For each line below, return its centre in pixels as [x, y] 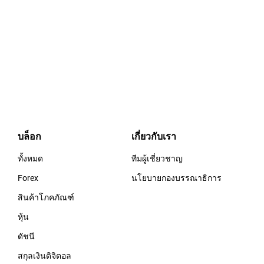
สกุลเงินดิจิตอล [44, 255]
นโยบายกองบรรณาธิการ [176, 177]
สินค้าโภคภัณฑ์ [46, 197]
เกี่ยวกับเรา [154, 136]
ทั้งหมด [30, 158]
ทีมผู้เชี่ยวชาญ [157, 158]
